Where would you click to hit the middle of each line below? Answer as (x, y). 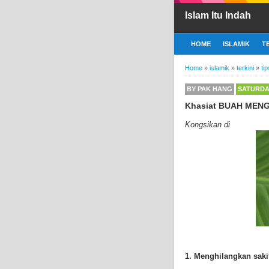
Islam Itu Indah (218, 15)
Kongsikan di (207, 124)
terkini (245, 68)
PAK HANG (215, 89)
